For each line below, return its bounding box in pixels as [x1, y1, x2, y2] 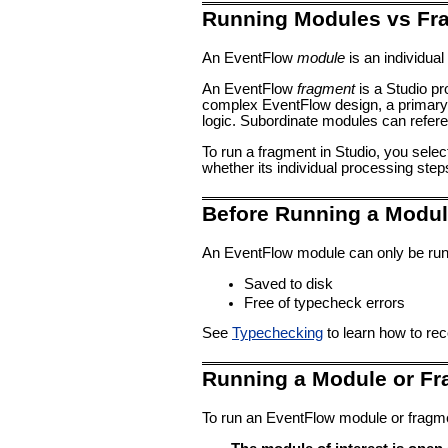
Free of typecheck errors [244, 294, 405, 311]
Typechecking [232, 325, 323, 342]
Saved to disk [244, 275, 333, 292]
